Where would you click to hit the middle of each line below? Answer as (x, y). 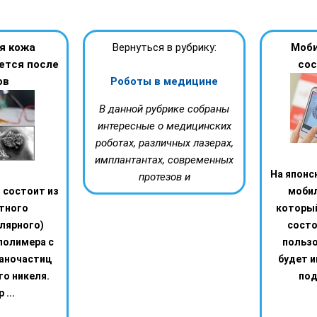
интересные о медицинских (164, 126)
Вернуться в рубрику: (164, 48)
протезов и (164, 177)
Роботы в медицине (164, 82)
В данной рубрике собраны (164, 109)
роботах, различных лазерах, (164, 143)
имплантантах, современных (164, 160)
